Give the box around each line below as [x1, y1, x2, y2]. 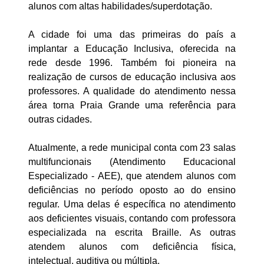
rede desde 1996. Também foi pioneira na [28, 58, 236, 68]
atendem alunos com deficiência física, [28, 242, 236, 252]
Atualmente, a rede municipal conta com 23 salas [28, 143, 236, 153]
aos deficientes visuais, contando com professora [28, 213, 236, 224]
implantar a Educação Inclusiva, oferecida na [28, 44, 236, 54]
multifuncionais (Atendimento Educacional [28, 157, 236, 167]
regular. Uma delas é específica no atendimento [28, 199, 236, 210]
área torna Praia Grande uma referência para [28, 100, 236, 111]
